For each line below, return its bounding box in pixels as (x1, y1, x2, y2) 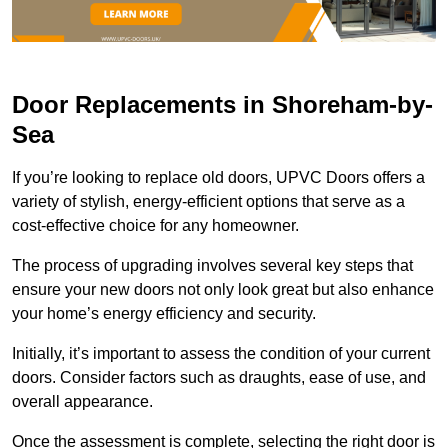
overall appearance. (12, 392, 153, 410)
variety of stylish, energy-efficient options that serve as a (12, 192, 405, 210)
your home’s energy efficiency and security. (12, 304, 316, 322)
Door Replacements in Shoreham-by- (12, 90, 433, 118)
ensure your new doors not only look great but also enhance (12, 280, 434, 298)
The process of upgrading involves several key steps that (12, 256, 413, 274)
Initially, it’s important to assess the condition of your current (12, 344, 430, 362)
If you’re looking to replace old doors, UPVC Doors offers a (12, 168, 425, 186)
